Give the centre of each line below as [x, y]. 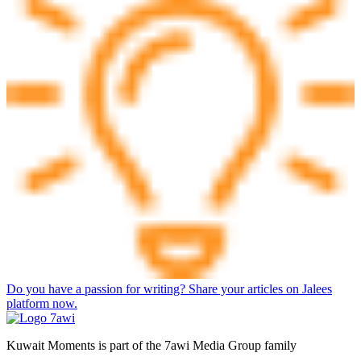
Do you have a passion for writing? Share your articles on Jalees [169, 289]
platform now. [42, 304]
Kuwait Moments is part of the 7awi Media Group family [151, 346]
